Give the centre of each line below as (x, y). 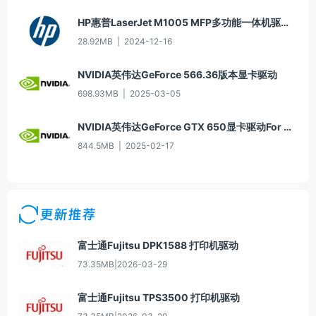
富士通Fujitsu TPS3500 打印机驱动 (159, 297)
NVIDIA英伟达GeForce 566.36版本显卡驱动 (177, 74)
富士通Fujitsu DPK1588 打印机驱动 (158, 245)
